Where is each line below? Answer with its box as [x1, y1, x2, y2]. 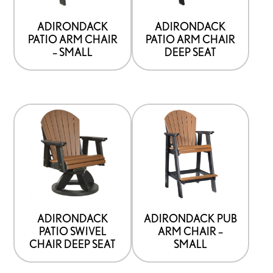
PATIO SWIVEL [38, 225, 107, 238]
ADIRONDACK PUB [144, 212, 238, 225]
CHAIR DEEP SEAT [29, 238, 116, 250]
